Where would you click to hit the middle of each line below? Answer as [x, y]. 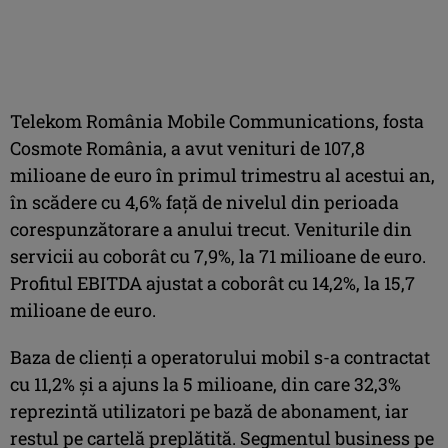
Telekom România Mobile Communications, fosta [217, 120]
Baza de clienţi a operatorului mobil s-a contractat [220, 356]
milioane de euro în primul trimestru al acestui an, [222, 174]
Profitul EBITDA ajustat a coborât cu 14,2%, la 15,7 [212, 282]
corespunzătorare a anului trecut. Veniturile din [211, 228]
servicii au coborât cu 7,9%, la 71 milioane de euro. [218, 255]
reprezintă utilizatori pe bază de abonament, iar [209, 410]
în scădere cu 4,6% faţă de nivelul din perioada [204, 201]
